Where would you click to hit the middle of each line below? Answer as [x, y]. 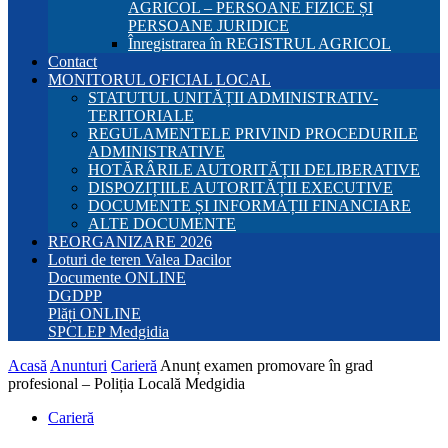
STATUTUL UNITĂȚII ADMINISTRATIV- [233, 97]
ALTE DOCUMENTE [162, 223]
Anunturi [78, 365]
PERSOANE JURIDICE [208, 25]
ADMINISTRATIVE [156, 151]
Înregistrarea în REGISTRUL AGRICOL [259, 43]
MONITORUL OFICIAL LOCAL [159, 79]
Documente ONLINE [117, 277]
